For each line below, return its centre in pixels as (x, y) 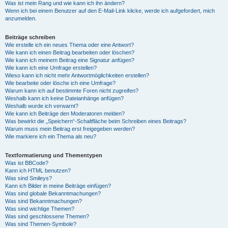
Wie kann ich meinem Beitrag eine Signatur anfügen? (70, 60)
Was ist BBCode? (27, 163)
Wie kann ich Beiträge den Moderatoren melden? (65, 113)
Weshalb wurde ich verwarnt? (42, 106)
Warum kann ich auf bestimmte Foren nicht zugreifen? (72, 91)
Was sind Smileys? (28, 178)
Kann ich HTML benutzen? (38, 170)
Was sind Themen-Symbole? (41, 224)
